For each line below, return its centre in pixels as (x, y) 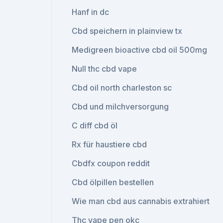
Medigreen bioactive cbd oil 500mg (140, 50)
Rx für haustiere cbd (110, 144)
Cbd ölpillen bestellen (113, 182)
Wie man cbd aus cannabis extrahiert (141, 201)
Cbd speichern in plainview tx (127, 31)
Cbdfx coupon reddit (111, 163)
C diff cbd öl (95, 125)
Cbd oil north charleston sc (122, 88)
